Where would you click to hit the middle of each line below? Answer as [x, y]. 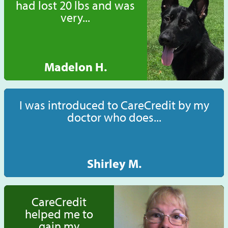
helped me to [59, 214]
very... [76, 18]
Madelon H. [75, 67]
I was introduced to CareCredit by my [114, 105]
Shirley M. [114, 164]
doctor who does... [114, 117]
